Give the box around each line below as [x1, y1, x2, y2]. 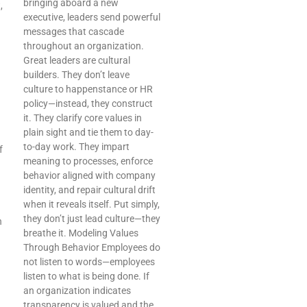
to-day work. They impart [23, 141, 130, 153]
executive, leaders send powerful [23, 12, 160, 23]
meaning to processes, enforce [23, 156, 153, 167]
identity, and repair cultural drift [23, 184, 156, 196]
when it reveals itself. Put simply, [23, 199, 160, 210]
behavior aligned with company [23, 170, 156, 182]
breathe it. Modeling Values [23, 228, 138, 239]
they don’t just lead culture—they [23, 213, 160, 225]
